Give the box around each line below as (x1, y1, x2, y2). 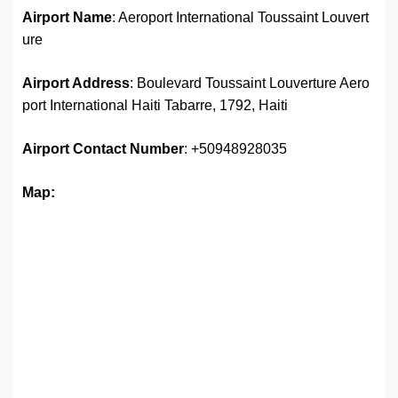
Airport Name (22, 10, 112, 26)
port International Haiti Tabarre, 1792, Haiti (22, 98, 288, 114)
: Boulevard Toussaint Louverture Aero (130, 76, 370, 92)
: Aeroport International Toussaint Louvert (112, 10, 369, 26)
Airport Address (22, 76, 130, 92)
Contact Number (73, 141, 184, 157)
